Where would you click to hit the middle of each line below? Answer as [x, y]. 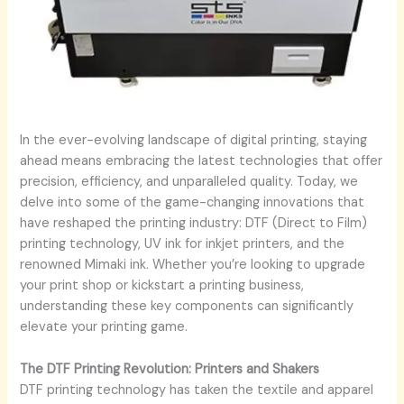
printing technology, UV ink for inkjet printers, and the [183, 244]
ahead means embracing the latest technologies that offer [202, 161]
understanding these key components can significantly [187, 307]
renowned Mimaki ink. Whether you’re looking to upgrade [193, 265]
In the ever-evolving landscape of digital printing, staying [194, 141]
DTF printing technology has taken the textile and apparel [197, 390]
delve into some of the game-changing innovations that [193, 203]
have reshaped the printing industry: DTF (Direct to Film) [194, 224]
